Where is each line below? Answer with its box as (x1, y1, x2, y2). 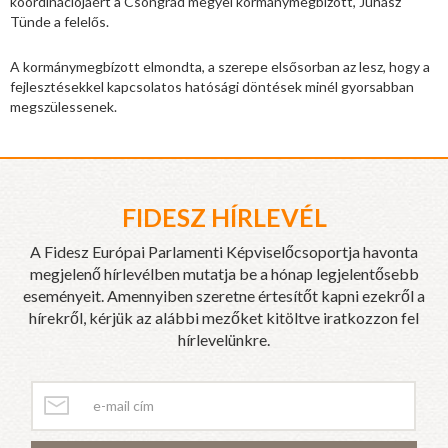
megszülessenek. (10, 97, 117, 115)
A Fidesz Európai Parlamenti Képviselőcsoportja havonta (30, 241, 418, 261)
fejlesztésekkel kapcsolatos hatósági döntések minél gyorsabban (10, 77, 414, 95)
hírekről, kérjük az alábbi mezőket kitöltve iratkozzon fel (29, 307, 419, 327)
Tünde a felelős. (10, 12, 109, 30)
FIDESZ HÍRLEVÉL (121, 201, 327, 232)
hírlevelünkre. (178, 329, 270, 349)
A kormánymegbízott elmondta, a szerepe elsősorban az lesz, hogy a (10, 57, 430, 75)
